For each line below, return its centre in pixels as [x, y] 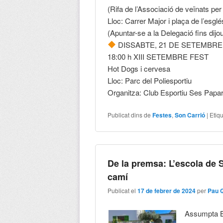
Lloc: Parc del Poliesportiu [150, 80]
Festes [162, 115]
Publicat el [123, 191]
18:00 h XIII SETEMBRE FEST [158, 56]
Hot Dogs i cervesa [139, 68]
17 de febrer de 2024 [167, 191]
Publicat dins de [129, 114]
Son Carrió [190, 115]
